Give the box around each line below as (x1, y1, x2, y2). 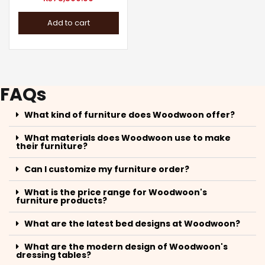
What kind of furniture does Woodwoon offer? (24, 108, 235, 121)
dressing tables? (16, 248, 91, 261)
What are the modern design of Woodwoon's (24, 240, 228, 253)
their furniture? (16, 140, 88, 152)
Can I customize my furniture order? (24, 163, 189, 175)
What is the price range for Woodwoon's (24, 186, 207, 198)
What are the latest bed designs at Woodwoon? (24, 217, 240, 230)
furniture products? (16, 194, 107, 206)
